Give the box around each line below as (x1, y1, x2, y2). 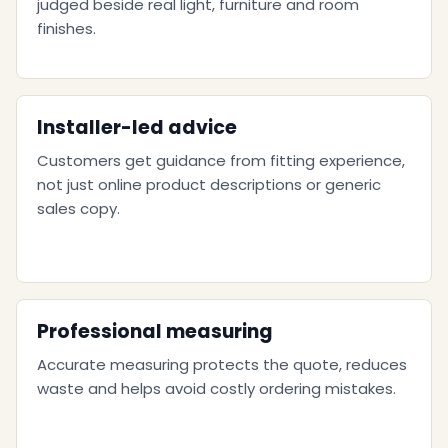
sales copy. (37, 198, 120, 219)
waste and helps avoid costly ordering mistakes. (37, 378, 396, 399)
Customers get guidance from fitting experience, (37, 150, 405, 171)
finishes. (37, 18, 96, 39)
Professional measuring (37, 318, 273, 345)
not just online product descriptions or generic (37, 174, 381, 195)
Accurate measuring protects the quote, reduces (37, 354, 407, 375)
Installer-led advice (37, 114, 237, 141)
